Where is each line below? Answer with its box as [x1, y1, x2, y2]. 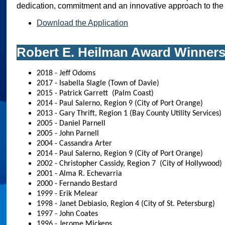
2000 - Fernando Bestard [37, 180, 117, 188]
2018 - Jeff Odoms [37, 69, 95, 77]
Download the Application [37, 19, 128, 27]
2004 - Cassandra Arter [37, 140, 112, 148]
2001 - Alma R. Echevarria [37, 170, 122, 178]
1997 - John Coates [37, 210, 98, 218]
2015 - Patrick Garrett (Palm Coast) [37, 89, 154, 97]
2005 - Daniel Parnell [37, 120, 105, 128]
